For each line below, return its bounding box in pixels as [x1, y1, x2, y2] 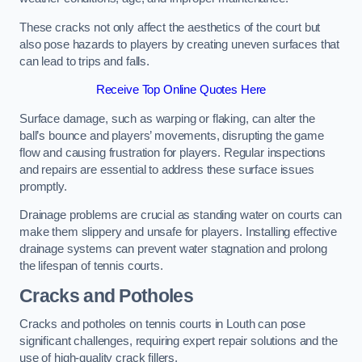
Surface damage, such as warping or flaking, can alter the [19, 112, 315, 125]
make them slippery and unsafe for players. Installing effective [19, 225, 337, 239]
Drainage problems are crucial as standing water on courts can [19, 208, 343, 222]
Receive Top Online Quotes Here [95, 83, 267, 97]
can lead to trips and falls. [19, 54, 149, 68]
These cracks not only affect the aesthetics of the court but [19, 20, 321, 34]
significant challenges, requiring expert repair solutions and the [19, 335, 338, 348]
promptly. [19, 179, 67, 193]
